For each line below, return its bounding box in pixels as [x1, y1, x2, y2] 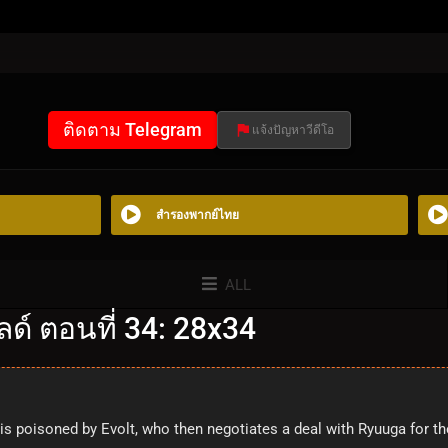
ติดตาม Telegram [62, 118, 202, 140]
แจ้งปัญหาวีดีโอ [251, 122, 334, 137]
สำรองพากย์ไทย [156, 207, 240, 222]
